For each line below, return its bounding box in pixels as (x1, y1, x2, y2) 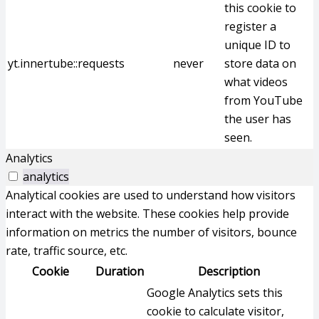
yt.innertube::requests (8, 56, 125, 71)
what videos (224, 74, 288, 90)
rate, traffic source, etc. (6, 243, 127, 258)
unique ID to (224, 37, 291, 53)
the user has (224, 111, 291, 127)
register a (224, 19, 276, 34)
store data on (224, 56, 296, 71)
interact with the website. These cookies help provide (6, 206, 289, 221)
